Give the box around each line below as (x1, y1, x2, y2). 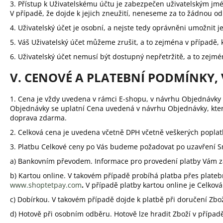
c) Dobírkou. (10, 194, 52, 204)
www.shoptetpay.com (10, 180, 82, 190)
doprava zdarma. (10, 112, 67, 122)
